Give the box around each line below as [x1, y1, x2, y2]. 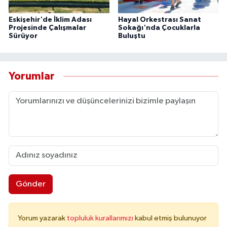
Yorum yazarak [18, 214, 67, 222]
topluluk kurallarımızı [67, 214, 135, 222]
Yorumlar [9, 71, 55, 82]
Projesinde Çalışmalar [9, 24, 86, 31]
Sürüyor [9, 32, 37, 40]
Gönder [15, 179, 46, 188]
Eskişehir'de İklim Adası [9, 16, 92, 23]
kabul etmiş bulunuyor [135, 214, 207, 222]
